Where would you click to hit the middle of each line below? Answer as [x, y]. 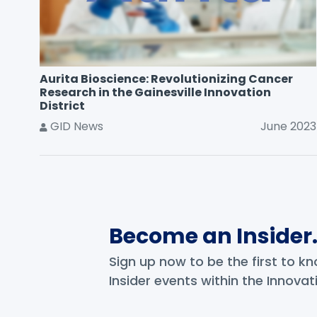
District [62, 106]
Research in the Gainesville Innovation [155, 93]
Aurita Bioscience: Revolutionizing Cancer [166, 79]
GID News [75, 127]
